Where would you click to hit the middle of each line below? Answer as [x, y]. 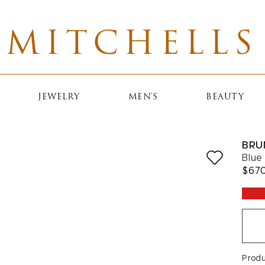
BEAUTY [225, 97]
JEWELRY [59, 97]
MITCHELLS [132, 46]
